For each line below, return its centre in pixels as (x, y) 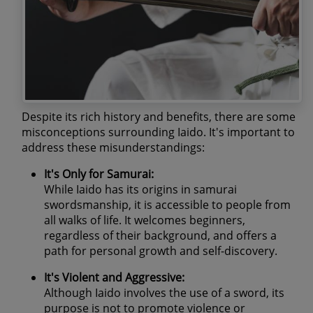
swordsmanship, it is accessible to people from (167, 204)
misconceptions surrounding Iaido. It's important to (158, 132)
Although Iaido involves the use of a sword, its (164, 292)
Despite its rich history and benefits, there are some (159, 116)
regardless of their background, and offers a (160, 235)
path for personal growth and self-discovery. (161, 250)
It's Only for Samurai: (99, 174)
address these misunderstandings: (113, 147)
